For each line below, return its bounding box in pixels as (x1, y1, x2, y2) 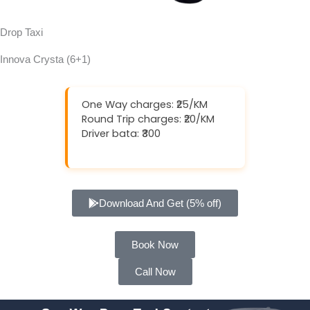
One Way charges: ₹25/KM (82, 98, 208, 112)
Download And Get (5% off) (99, 197, 221, 209)
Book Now (131, 238, 179, 250)
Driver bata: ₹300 (82, 127, 161, 141)
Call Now (134, 265, 176, 277)
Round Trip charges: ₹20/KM (82, 112, 215, 127)
